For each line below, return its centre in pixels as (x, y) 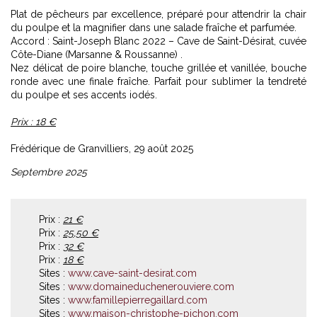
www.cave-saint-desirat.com (132, 273)
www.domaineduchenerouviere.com (151, 287)
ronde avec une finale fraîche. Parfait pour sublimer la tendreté (158, 82)
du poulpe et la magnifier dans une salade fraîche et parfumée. (154, 28)
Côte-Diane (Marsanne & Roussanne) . (97, 55)
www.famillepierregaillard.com (138, 300)
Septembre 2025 (49, 172)
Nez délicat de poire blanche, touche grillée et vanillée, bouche (158, 68)
